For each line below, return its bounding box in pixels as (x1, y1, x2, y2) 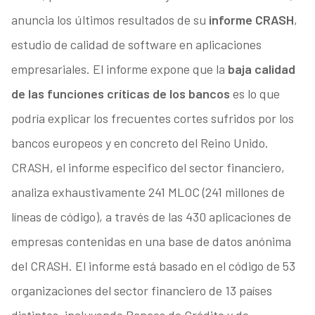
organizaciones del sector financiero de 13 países (11, 283, 272, 299)
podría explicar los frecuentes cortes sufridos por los (11, 110, 294, 127)
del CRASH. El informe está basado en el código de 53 (11, 258, 295, 274)
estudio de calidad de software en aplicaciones (11, 37, 262, 53)
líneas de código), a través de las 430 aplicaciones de (11, 209, 291, 225)
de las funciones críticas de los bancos (11, 86, 233, 102)
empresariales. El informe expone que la (11, 61, 228, 77)
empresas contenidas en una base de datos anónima (11, 233, 291, 250)
